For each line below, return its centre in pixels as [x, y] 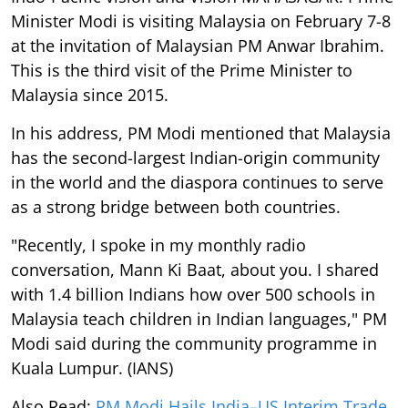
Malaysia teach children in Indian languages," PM [199, 318]
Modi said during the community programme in [194, 343]
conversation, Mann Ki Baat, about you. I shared [195, 269]
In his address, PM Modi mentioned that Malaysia [201, 133]
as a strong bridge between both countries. [176, 206]
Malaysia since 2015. [90, 94]
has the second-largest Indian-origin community [195, 157]
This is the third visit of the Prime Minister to [182, 70]
